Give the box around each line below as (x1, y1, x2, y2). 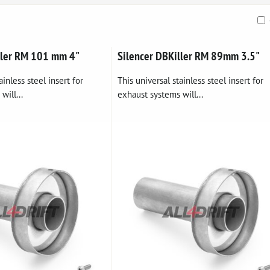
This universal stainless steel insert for (117, 74, 263, 86)
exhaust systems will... (117, 88, 203, 100)
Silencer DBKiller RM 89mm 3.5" (117, 48, 260, 63)
